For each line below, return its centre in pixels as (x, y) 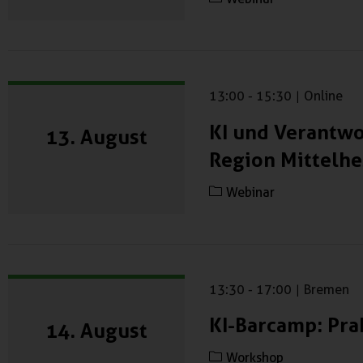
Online (323, 96)
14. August (96, 330)
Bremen (327, 289)
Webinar (250, 192)
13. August (96, 137)
